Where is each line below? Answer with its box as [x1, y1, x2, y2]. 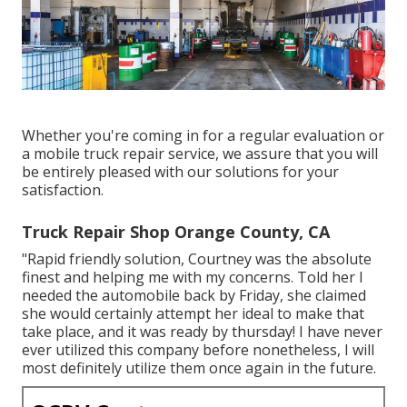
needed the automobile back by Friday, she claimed [22, 284, 366, 305]
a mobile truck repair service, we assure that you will [22, 143, 378, 164]
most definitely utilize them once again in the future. [22, 357, 376, 378]
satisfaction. [22, 179, 104, 200]
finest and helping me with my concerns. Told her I [22, 266, 363, 287]
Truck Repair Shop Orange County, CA [22, 220, 330, 243]
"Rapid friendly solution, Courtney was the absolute [22, 248, 372, 269]
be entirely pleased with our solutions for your [22, 161, 339, 182]
